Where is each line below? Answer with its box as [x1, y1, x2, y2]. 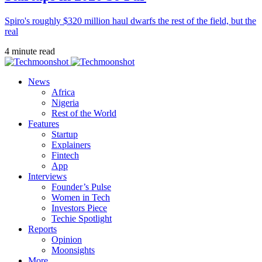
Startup [51, 129, 78, 140]
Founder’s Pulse [51, 182, 111, 192]
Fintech [51, 150, 79, 161]
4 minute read [5, 46, 55, 57]
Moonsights [51, 245, 95, 256]
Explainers [51, 140, 91, 150]
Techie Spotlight [51, 213, 112, 224]
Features [28, 119, 59, 129]
